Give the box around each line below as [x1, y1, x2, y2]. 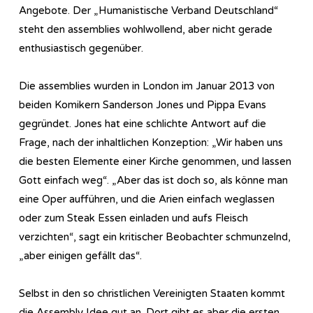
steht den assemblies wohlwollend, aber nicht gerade [19, 22, 272, 36]
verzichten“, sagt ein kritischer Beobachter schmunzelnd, [19, 230, 291, 243]
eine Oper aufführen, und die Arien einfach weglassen [19, 192, 275, 205]
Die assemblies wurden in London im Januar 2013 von [19, 79, 275, 92]
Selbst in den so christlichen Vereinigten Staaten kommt [19, 286, 285, 300]
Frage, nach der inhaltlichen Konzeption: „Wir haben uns [19, 136, 283, 149]
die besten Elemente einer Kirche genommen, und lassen [19, 154, 291, 168]
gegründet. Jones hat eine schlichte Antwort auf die [19, 117, 266, 130]
